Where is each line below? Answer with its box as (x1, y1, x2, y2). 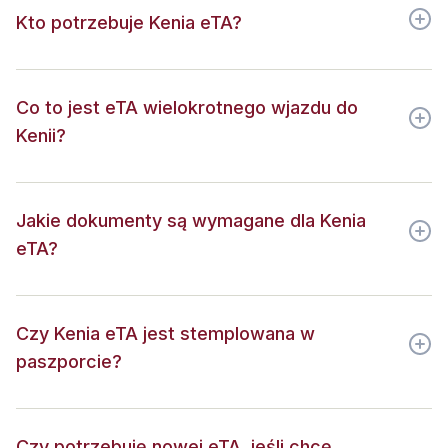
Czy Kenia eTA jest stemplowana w (16, 323, 315, 344)
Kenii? (16, 125, 66, 146)
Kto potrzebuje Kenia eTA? (16, 12, 242, 33)
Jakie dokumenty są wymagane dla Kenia (16, 210, 366, 231)
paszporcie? (16, 351, 122, 372)
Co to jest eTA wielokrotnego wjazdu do (16, 97, 358, 118)
